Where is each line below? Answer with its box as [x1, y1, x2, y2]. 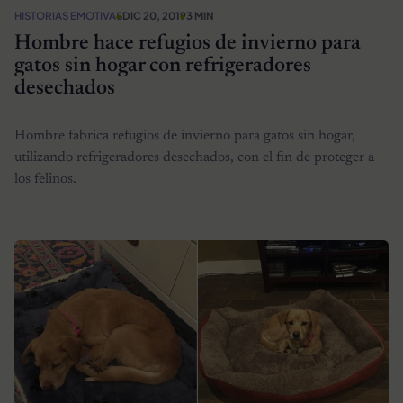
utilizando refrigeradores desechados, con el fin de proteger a [14, 150, 374, 166]
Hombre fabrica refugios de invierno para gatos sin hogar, [14, 129, 355, 144]
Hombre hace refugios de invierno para [14, 33, 361, 55]
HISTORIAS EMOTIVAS [14, 8, 122, 22]
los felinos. [14, 172, 76, 187]
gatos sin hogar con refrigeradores [14, 56, 311, 77]
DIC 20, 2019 [122, 8, 186, 22]
